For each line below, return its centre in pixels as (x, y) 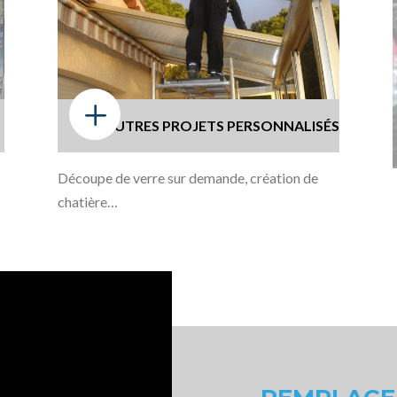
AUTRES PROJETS (165, 125)
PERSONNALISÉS (284, 125)
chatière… (87, 202)
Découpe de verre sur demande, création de (187, 178)
